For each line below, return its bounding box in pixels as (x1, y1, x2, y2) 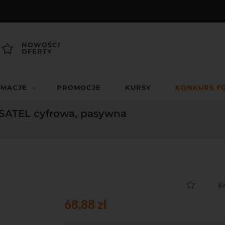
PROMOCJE (57, 83, 101, 91)
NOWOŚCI (22, 41, 60, 49)
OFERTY (22, 47, 52, 55)
